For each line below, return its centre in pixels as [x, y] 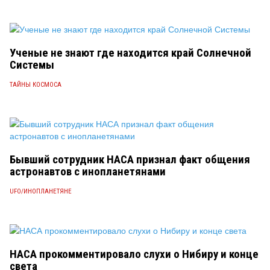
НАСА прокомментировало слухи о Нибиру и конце [134, 254]
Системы [32, 65]
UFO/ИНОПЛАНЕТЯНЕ [41, 191]
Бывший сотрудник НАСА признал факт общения [130, 159]
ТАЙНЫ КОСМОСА [36, 85]
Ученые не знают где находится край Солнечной [130, 53]
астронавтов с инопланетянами [88, 171]
